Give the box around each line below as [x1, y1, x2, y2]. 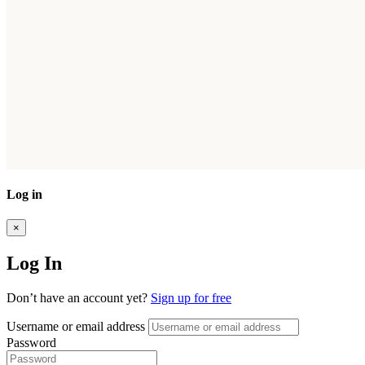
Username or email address [7, 319, 145, 333]
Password [7, 335, 56, 350]
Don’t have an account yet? [7, 290, 151, 305]
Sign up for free [151, 290, 231, 305]
